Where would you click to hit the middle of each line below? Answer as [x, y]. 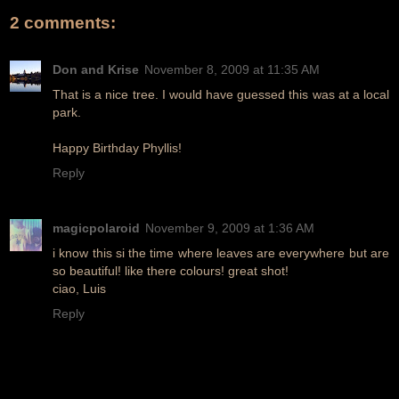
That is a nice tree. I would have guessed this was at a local [221, 94]
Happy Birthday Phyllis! [117, 147]
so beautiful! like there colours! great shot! [171, 270]
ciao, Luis [79, 288]
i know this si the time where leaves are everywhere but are [221, 252]
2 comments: [63, 23]
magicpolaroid [96, 228]
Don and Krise [96, 69]
